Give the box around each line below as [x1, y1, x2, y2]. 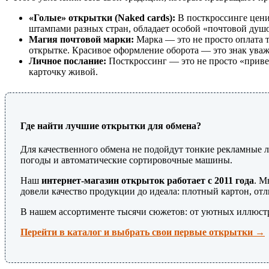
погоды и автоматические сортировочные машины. [20, 155, 232, 166]
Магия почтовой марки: [29, 34, 134, 44]
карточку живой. [29, 66, 98, 77]
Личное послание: [29, 55, 106, 66]
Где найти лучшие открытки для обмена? [20, 121, 201, 131]
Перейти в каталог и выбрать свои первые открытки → [20, 227, 265, 238]
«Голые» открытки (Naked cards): [29, 12, 175, 23]
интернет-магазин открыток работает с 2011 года [41, 175, 254, 186]
